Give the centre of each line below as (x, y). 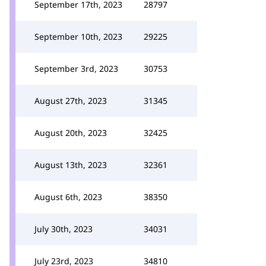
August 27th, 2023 (71, 101)
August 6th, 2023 (68, 197)
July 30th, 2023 (64, 229)
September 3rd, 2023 (76, 69)
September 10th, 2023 (78, 37)
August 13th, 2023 (71, 165)
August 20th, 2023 (71, 133)
